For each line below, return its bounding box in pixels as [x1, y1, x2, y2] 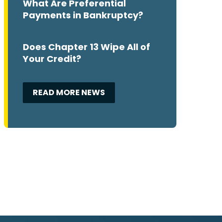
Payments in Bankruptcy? [23, 9, 143, 22]
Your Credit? [23, 53, 81, 65]
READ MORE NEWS [33, 87, 105, 99]
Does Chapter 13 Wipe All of [23, 41, 150, 54]
